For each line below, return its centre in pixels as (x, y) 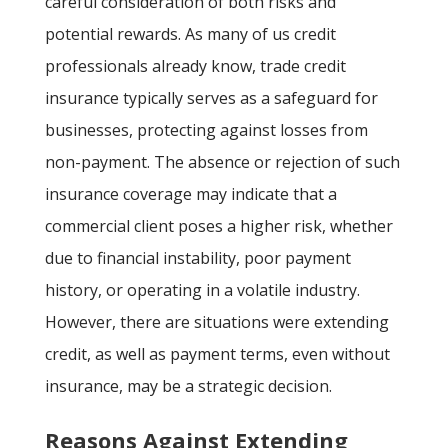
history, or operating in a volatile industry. (202, 290)
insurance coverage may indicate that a (190, 194)
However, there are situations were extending (216, 322)
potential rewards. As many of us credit (190, 34)
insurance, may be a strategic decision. (188, 386)
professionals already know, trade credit (195, 66)
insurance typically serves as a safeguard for (211, 98)
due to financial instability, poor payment (197, 258)
